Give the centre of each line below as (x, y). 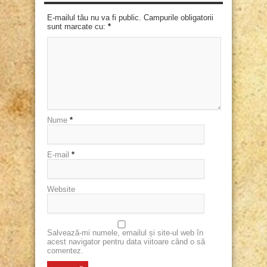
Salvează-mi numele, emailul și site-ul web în (125, 233)
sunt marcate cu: (77, 27)
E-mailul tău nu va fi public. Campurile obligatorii (130, 18)
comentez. (65, 251)
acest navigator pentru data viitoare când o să (126, 242)
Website (61, 190)
